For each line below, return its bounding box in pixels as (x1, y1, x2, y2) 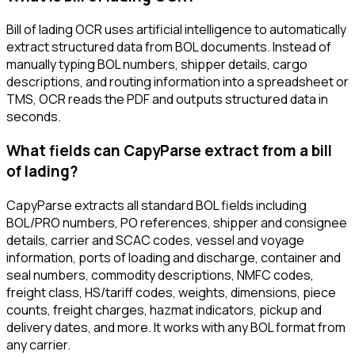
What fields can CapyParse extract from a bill (6, 140, 332, 162)
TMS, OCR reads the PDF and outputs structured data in (6, 90, 328, 109)
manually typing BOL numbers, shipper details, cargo (6, 55, 307, 74)
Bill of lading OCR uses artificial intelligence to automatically (6, 21, 346, 39)
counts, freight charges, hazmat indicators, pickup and (6, 300, 322, 319)
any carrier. (6, 335, 71, 353)
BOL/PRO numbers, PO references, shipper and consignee (6, 213, 347, 231)
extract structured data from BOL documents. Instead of (6, 38, 331, 56)
